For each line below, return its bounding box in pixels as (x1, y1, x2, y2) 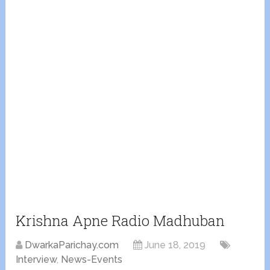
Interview (16, 254, 57, 266)
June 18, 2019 (145, 239, 206, 251)
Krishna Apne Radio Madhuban (16, 211, 225, 231)
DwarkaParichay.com (25, 239, 119, 251)
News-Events (61, 254, 123, 266)
